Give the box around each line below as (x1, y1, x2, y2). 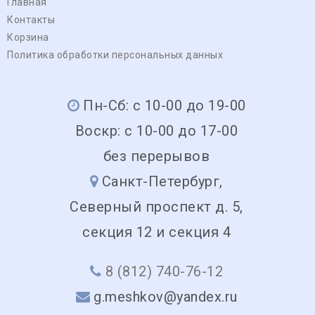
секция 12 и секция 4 (82, 223, 231, 240)
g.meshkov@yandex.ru (94, 288, 238, 305)
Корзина (7, 31, 49, 43)
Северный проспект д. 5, (70, 198, 243, 215)
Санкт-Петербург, (101, 172, 223, 190)
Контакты (7, 13, 55, 25)
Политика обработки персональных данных (7, 49, 223, 60)
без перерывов (103, 147, 210, 165)
